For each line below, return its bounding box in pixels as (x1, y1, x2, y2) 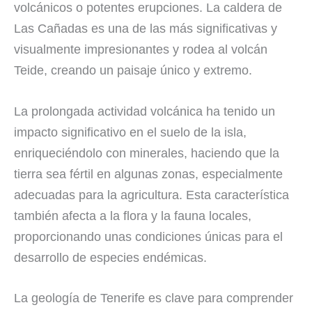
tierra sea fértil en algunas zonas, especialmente (14, 166, 283, 181)
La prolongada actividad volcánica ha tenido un (14, 104, 275, 118)
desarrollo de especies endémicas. (14, 250, 207, 265)
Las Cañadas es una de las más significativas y (14, 21, 277, 36)
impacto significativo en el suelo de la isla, (14, 125, 247, 139)
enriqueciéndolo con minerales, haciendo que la (14, 146, 279, 160)
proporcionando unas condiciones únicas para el (14, 229, 283, 244)
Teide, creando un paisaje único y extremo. (14, 63, 252, 77)
